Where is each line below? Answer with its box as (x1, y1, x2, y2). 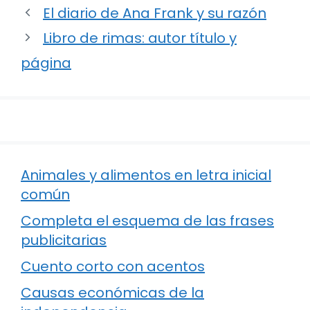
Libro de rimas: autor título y (43, 28, 237, 48)
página (21, 53, 71, 73)
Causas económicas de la (21, 282, 204, 302)
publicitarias (21, 230, 107, 250)
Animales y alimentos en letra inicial (21, 165, 271, 185)
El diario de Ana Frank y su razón (43, 3, 266, 23)
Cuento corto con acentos (21, 256, 205, 276)
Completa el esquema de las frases (21, 210, 274, 230)
